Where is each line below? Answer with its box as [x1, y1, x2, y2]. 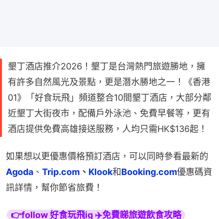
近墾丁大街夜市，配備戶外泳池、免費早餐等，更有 [8, 108, 210, 118]
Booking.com [121, 166, 177, 177]
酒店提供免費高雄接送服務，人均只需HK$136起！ [8, 123, 207, 134]
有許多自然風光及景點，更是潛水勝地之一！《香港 [8, 76, 210, 87]
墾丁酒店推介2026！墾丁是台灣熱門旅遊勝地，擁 [8, 61, 205, 71]
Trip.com [42, 166, 80, 177]
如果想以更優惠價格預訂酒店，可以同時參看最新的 [6, 151, 208, 161]
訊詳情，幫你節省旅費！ [6, 182, 103, 193]
